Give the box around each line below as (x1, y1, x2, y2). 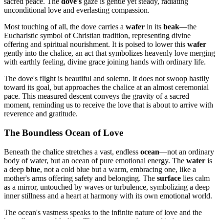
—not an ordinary (159, 147, 214, 156)
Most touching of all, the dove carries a (4, 22, 126, 31)
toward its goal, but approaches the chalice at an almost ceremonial (4, 83, 209, 92)
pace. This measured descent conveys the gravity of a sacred (4, 92, 189, 101)
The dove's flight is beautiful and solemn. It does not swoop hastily (4, 74, 209, 83)
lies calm (181, 174, 210, 182)
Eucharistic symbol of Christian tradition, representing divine (4, 31, 191, 40)
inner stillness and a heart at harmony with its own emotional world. (4, 191, 212, 200)
